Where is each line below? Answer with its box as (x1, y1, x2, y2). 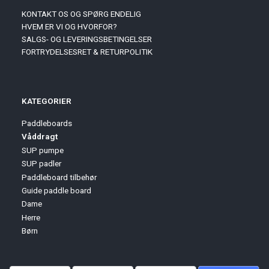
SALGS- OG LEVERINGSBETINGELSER (22, 34, 152, 44)
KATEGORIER (22, 96, 71, 106)
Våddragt (22, 131, 58, 142)
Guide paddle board (22, 186, 91, 196)
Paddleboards (22, 118, 72, 128)
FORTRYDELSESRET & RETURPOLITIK (22, 47, 153, 56)
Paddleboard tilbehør (22, 172, 97, 183)
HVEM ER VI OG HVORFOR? (22, 22, 117, 31)
